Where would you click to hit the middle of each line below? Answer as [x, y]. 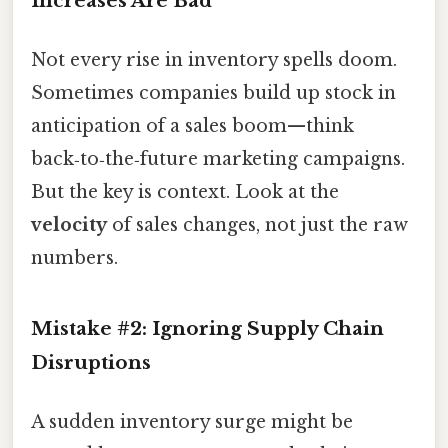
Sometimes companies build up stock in [213, 93]
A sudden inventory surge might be [192, 422]
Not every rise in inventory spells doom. [214, 60]
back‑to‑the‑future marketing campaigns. [218, 159]
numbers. [74, 258]
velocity [69, 225]
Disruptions [91, 363]
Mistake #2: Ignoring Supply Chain [207, 329]
